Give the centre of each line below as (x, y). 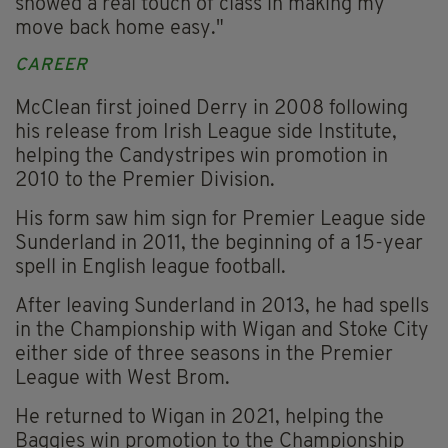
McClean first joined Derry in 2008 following (211, 109)
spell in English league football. (150, 268)
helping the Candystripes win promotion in (201, 157)
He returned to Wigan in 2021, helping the (199, 418)
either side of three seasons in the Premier (204, 355)
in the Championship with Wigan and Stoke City (222, 331)
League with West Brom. (122, 379)
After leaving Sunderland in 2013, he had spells (222, 307)
